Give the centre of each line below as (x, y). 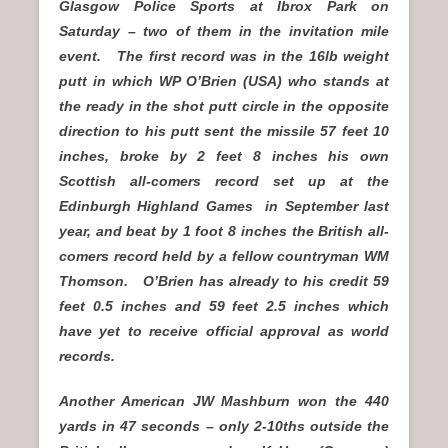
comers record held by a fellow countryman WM (224, 256)
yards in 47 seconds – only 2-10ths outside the (224, 426)
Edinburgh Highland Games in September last (224, 206)
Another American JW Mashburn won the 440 (224, 401)
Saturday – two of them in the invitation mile (224, 31)
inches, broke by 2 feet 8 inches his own (224, 156)
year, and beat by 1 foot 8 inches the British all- (224, 231)
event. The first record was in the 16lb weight (224, 56)
